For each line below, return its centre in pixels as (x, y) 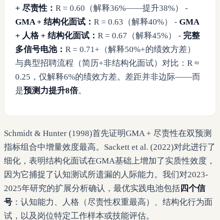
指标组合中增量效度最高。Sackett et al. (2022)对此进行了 (110, 147)
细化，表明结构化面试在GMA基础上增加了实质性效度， (110, 161)
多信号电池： (40, 49)
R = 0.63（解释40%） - (136, 22)
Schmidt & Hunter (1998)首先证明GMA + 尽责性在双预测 (108, 133)
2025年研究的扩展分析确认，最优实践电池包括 (92, 188)
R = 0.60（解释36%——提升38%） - (122, 8)
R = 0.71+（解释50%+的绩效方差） (130, 49)
